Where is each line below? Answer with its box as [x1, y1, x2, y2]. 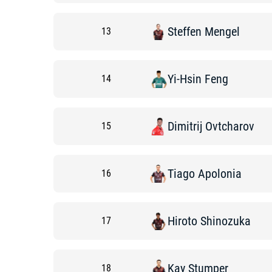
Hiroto [168, 214, 197, 228]
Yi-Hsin [168, 72, 202, 86]
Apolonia [198, 166, 242, 181]
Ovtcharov [205, 119, 254, 134]
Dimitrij [168, 119, 202, 134]
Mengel [205, 24, 240, 39]
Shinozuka [200, 214, 251, 228]
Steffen [168, 24, 202, 39]
